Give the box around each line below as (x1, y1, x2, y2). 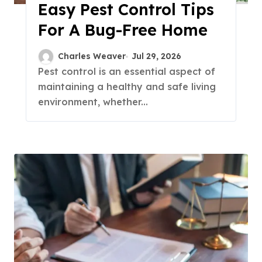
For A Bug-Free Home (38, 20, 208, 40)
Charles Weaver (58, 51, 126, 61)
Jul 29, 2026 (132, 51, 182, 61)
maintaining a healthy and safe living (38, 81, 216, 92)
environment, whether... (38, 96, 148, 108)
